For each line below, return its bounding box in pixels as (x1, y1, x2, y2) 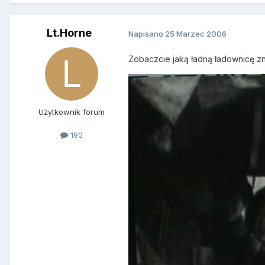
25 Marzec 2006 (165, 28, 227, 38)
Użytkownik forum (38, 107, 105, 117)
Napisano (128, 28, 165, 38)
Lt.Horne (47, 27, 92, 40)
